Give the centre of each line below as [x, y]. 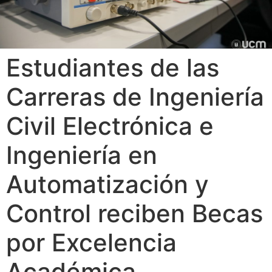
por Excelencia [91, 242]
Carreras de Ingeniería [135, 97]
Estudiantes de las [113, 67]
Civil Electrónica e [110, 126]
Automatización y [107, 184]
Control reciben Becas [134, 213]
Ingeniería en [82, 155]
